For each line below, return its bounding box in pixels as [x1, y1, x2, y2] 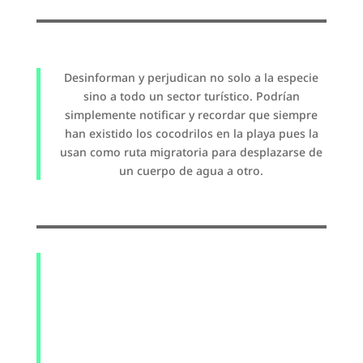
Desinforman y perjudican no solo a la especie [64, 70, 319, 86]
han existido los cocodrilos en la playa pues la [64, 126, 318, 142]
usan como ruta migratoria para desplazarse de [60, 144, 323, 160]
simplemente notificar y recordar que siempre [65, 107, 318, 123]
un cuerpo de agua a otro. [119, 163, 264, 179]
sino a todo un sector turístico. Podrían [83, 88, 300, 105]
